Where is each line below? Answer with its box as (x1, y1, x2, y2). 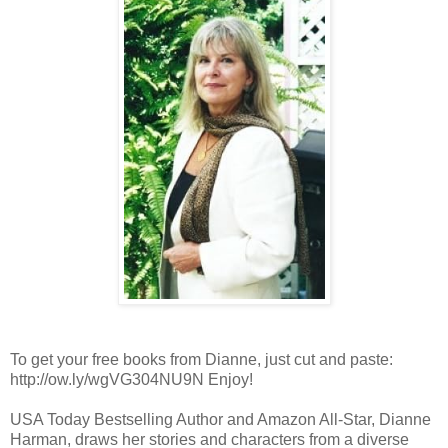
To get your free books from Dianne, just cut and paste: (10, 351, 393, 369)
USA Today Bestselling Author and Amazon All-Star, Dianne (10, 411, 431, 429)
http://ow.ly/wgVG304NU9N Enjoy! (10, 371, 253, 389)
